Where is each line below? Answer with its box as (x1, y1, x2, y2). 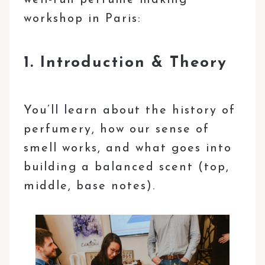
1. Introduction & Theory (24, 54, 228, 71)
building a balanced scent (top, (24, 161, 230, 173)
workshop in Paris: (24, 12, 142, 25)
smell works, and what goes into (24, 142, 232, 154)
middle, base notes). (24, 180, 156, 192)
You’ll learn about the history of (24, 104, 236, 117)
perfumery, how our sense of (24, 123, 210, 135)
